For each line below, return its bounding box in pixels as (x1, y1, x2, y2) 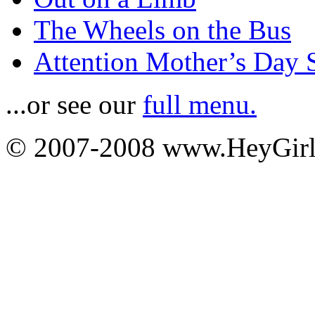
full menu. (143, 89, 257, 120)
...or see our (6, 89, 143, 120)
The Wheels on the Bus (34, 14, 291, 45)
